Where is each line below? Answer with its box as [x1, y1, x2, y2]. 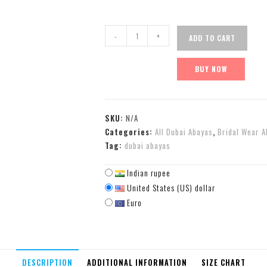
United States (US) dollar [125, 181, 215, 194]
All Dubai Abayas [155, 126, 213, 138]
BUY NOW [195, 64, 227, 74]
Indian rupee [125, 166, 170, 179]
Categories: [105, 126, 155, 138]
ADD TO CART [189, 33, 235, 43]
